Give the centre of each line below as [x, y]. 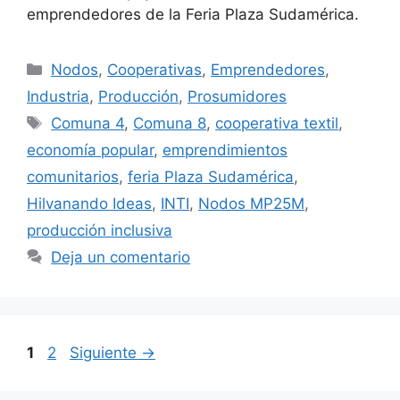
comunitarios [73, 176]
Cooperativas [155, 69]
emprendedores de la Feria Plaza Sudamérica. [193, 14]
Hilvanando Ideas [89, 203]
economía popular [90, 150]
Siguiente [105, 352]
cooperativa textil [277, 123]
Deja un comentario [121, 257]
